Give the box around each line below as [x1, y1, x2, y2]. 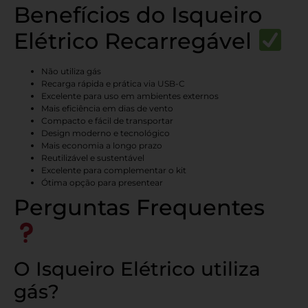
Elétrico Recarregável [14, 27, 258, 54]
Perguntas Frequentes [14, 193, 265, 221]
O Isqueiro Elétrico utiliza [14, 256, 261, 280]
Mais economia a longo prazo [41, 140, 162, 151]
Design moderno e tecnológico [41, 127, 170, 138]
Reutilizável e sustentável [41, 152, 144, 163]
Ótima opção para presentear [41, 177, 163, 188]
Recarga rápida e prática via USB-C [41, 78, 185, 89]
